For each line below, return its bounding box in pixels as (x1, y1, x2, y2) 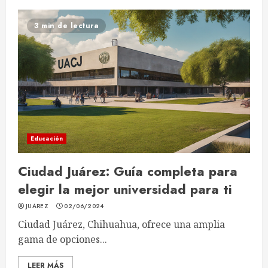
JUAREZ (26, 202, 48, 211)
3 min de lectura (34, 20, 99, 31)
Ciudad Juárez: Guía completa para (18, 162, 237, 181)
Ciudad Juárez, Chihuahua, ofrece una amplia (18, 218, 225, 231)
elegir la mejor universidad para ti (18, 179, 232, 199)
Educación (31, 134, 63, 143)
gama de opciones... (18, 233, 107, 246)
